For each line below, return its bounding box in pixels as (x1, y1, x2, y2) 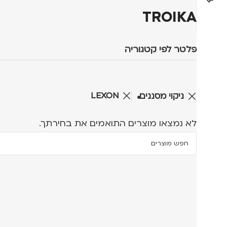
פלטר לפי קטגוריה (125, 43, 197, 55)
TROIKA (142, 7, 197, 27)
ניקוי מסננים (139, 90, 184, 102)
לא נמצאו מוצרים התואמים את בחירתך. (39, 118, 197, 129)
